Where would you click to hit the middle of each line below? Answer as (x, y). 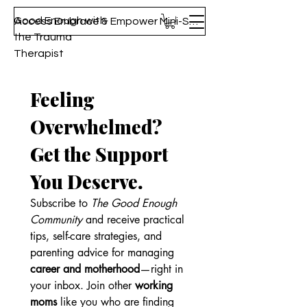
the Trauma (43, 37)
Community (56, 219)
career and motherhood (85, 269)
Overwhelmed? (96, 126)
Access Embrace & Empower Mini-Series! (194, 21)
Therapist (39, 53)
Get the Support (99, 154)
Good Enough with (60, 21)
